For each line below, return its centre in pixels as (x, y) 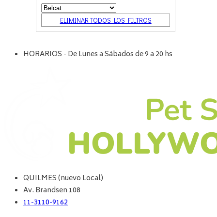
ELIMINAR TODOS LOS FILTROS (106, 20)
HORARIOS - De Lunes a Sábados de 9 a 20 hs (98, 55)
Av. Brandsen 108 (52, 191)
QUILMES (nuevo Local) (63, 179)
